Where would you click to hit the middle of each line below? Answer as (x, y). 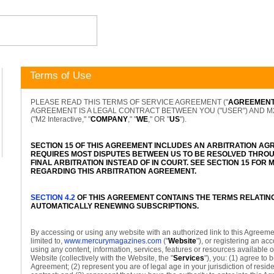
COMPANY (109, 119)
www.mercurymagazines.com (113, 241)
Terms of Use (61, 76)
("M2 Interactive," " (61, 119)
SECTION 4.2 (53, 198)
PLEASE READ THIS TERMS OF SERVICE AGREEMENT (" (129, 102)
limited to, (47, 241)
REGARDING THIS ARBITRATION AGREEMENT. (113, 171)
